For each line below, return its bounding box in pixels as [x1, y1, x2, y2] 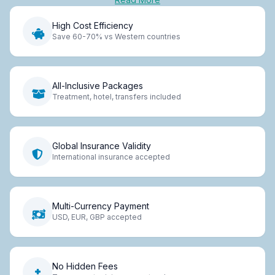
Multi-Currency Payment [52, 201, 149, 212]
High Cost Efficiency [52, 20, 133, 31]
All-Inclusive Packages [52, 80, 143, 91]
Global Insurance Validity [52, 141, 151, 152]
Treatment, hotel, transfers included [52, 92, 181, 102]
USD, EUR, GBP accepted [52, 212, 142, 222]
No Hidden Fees [52, 261, 118, 272]
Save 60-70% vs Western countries [52, 32, 180, 42]
